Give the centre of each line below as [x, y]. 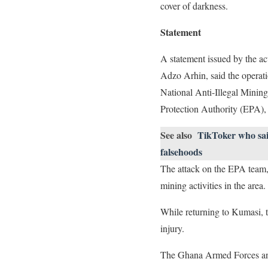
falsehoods [181, 152]
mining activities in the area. [213, 185]
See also [176, 135]
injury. [174, 228]
